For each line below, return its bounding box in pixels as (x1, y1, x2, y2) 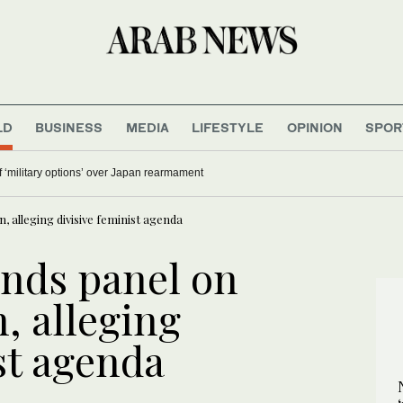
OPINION (286, 119, 343, 135)
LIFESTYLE (192, 119, 264, 135)
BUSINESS (35, 119, 103, 135)
